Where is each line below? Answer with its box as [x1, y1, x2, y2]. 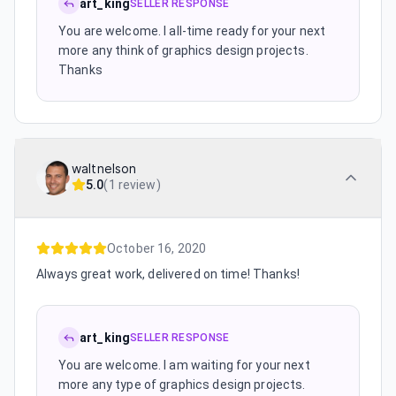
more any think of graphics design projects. [58, 43, 308, 57]
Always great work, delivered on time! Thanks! [36, 267, 300, 281]
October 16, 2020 [107, 241, 207, 255]
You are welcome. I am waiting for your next [58, 358, 310, 372]
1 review [108, 178, 156, 192]
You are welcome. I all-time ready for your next [58, 24, 326, 38]
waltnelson [72, 162, 137, 176]
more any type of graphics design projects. [58, 377, 306, 392]
